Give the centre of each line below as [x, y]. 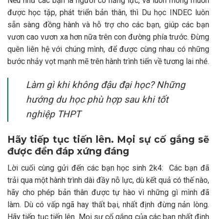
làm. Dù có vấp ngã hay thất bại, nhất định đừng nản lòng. [108, 205]
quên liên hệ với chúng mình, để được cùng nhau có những [108, 49]
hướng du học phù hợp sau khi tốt [97, 99]
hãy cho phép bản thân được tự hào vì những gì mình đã [108, 193]
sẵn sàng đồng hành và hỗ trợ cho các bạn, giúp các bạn [108, 24]
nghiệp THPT [53, 114]
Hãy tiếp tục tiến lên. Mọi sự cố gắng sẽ [108, 140]
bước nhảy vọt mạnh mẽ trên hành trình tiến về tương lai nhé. [108, 61]
